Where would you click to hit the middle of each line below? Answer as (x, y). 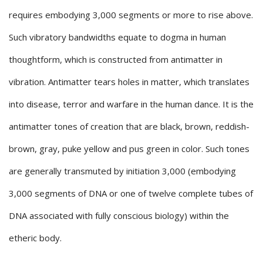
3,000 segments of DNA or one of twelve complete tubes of (131, 193)
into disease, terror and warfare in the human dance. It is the (131, 104)
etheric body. (35, 238)
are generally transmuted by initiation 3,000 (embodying (122, 171)
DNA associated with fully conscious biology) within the (119, 216)
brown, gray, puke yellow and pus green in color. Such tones (129, 149)
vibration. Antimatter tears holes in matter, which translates (129, 82)
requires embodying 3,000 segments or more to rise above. (131, 15)
